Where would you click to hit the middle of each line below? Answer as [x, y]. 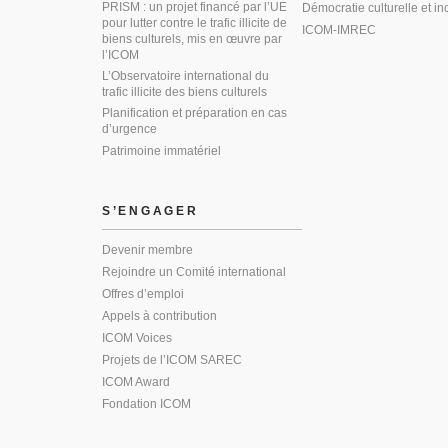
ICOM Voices [137, 338]
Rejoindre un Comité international [194, 272]
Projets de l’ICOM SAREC [172, 360]
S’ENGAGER [150, 211]
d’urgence [129, 129]
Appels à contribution [159, 316]
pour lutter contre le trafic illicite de [194, 23]
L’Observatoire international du [185, 76]
